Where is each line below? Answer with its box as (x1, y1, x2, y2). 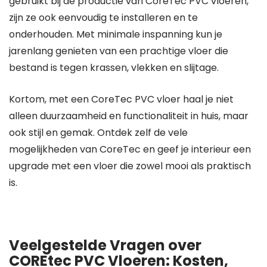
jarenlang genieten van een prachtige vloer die (9, 44, 228, 58)
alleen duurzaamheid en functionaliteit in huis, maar (9, 109, 249, 123)
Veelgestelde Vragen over (9, 235, 201, 255)
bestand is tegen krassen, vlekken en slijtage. (9, 61, 219, 74)
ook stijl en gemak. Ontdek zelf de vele (9, 126, 188, 139)
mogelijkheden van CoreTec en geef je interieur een (9, 142, 251, 156)
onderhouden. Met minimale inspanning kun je (9, 27, 222, 41)
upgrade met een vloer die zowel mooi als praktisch (9, 159, 251, 173)
